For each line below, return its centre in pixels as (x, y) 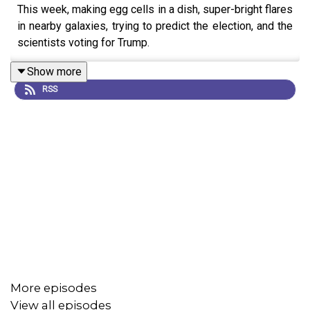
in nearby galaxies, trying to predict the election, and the (155, 26)
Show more (54, 71)
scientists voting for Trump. (83, 42)
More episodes (54, 288)
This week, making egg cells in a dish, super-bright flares (155, 9)
